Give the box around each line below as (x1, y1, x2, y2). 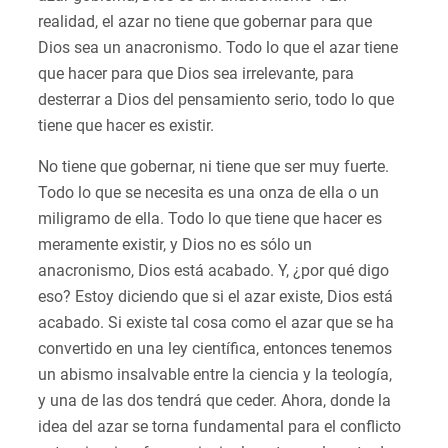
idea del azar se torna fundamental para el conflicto (38, 417, 401, 437)
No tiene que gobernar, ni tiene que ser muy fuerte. (38, 157, 389, 177)
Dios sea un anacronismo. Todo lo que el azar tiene (38, 38, 398, 58)
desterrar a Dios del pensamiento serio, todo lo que (38, 90, 394, 110)
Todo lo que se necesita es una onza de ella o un (38, 183, 379, 203)
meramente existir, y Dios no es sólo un (38, 235, 312, 255)
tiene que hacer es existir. (38, 116, 218, 136)
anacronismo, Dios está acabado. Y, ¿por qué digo (38, 261, 389, 281)
